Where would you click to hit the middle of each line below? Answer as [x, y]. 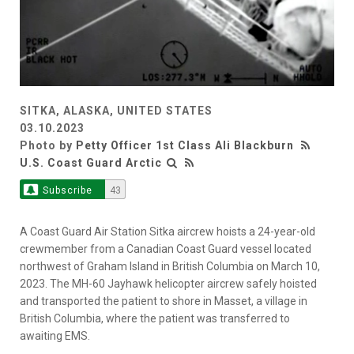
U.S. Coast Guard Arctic [91, 163]
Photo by [48, 146]
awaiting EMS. [55, 336]
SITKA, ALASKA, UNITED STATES [116, 111]
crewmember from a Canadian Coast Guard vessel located [166, 249]
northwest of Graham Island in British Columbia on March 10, [170, 267]
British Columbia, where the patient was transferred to [155, 319]
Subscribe [67, 191]
